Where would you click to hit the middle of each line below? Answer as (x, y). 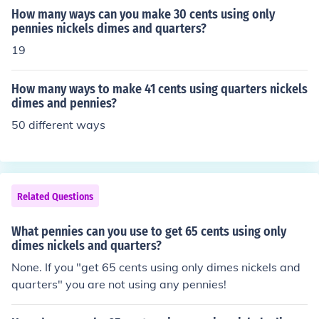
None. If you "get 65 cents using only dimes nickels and (156, 267)
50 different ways (58, 125)
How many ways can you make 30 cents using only (143, 14)
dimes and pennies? (64, 103)
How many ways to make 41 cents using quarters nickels (159, 89)
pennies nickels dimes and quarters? (109, 28)
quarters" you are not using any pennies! (119, 284)
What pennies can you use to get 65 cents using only (149, 231)
